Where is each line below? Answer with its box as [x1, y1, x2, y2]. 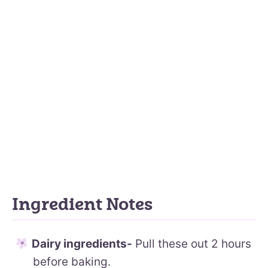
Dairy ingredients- [32, 236, 132, 251]
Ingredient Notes [12, 194, 153, 215]
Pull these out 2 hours [132, 236, 251, 251]
